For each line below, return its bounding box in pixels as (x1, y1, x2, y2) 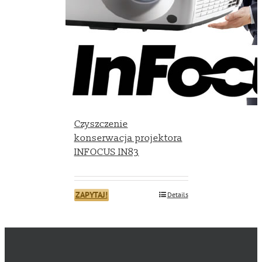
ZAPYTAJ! (75, 189, 108, 200)
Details (167, 189, 188, 199)
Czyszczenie (74, 118, 128, 130)
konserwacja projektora (74, 132, 182, 144)
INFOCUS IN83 (74, 146, 139, 158)
